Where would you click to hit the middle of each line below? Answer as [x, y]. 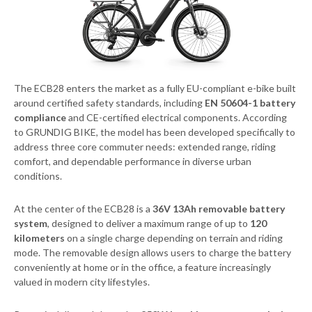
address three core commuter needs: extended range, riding [145, 147]
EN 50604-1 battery [250, 103]
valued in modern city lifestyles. [82, 282]
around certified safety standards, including [109, 103]
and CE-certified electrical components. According [177, 118]
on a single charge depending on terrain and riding [174, 238]
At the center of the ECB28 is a [83, 209]
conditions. [38, 176]
